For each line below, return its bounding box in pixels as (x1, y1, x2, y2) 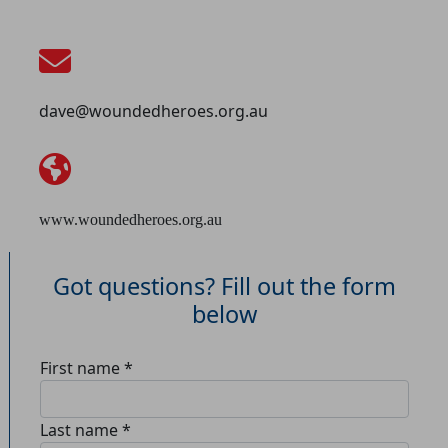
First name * (40, 357, 133, 379)
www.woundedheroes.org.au (39, 211, 222, 228)
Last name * (40, 419, 131, 441)
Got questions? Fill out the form (53, 270, 396, 302)
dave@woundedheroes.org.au (39, 100, 268, 122)
